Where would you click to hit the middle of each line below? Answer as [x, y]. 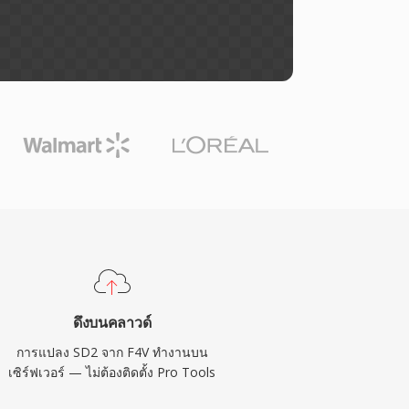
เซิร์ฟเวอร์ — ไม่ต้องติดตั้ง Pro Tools [112, 372]
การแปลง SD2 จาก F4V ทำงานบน [112, 352]
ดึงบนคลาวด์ [112, 322]
